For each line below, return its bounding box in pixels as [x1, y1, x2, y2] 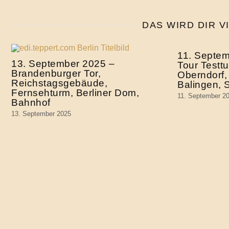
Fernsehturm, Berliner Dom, [11, 87, 139, 98]
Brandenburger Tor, [11, 68, 101, 79]
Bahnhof [11, 97, 51, 108]
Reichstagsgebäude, [11, 78, 107, 88]
